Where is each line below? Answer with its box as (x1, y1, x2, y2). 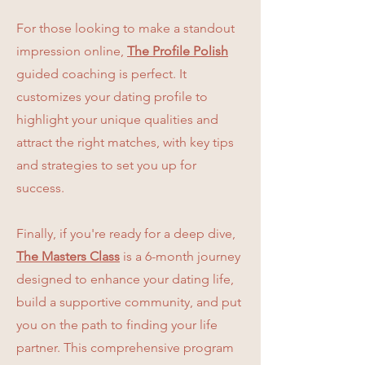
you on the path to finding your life (16, 317, 218, 332)
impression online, (16, 43, 127, 59)
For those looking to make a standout (16, 20, 235, 36)
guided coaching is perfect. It (16, 66, 187, 81)
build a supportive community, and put (16, 294, 241, 310)
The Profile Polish (127, 43, 228, 59)
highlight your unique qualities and (16, 112, 218, 127)
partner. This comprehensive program (16, 340, 234, 355)
